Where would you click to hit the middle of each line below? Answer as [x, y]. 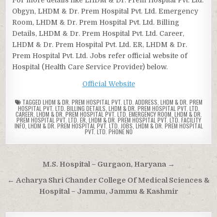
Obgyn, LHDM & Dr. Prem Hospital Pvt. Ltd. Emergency [105, 11]
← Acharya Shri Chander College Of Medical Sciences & [108, 180]
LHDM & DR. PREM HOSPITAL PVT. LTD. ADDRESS [100, 102]
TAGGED [31, 102]
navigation [39, 178]
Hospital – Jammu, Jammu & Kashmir [108, 191]
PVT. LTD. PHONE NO [108, 131]
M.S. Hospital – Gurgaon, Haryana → [108, 164]
